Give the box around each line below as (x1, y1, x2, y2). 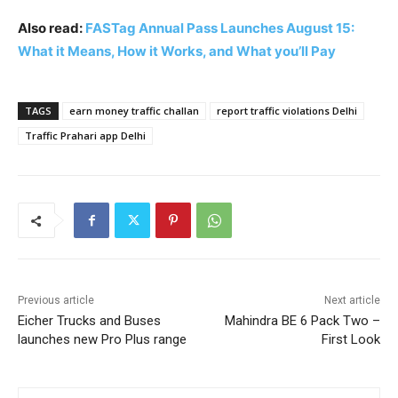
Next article (323, 294, 380, 307)
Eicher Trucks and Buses (18, 313, 161, 330)
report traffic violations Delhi (217, 104, 357, 118)
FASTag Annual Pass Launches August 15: (85, 20, 354, 37)
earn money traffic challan (69, 104, 199, 118)
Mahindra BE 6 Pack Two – (224, 313, 380, 330)
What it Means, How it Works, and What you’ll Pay (18, 43, 336, 60)
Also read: (18, 20, 85, 37)
